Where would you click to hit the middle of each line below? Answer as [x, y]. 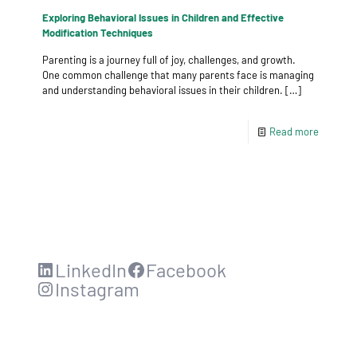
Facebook [186, 270]
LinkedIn [91, 270]
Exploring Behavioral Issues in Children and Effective [163, 18]
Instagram [97, 289]
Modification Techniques [98, 33]
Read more [294, 131]
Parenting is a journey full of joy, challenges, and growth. [169, 60]
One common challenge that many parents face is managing [178, 75]
